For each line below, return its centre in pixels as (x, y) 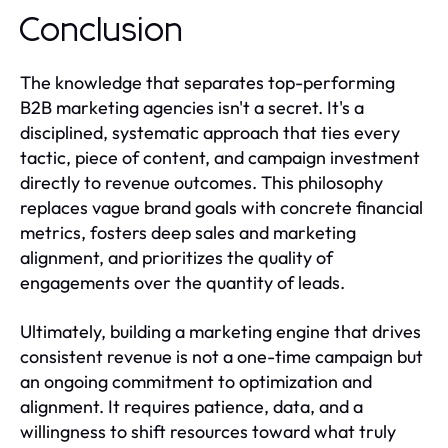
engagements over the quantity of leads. (182, 283)
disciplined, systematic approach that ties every (210, 133)
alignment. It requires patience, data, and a (191, 407)
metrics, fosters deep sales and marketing (188, 233)
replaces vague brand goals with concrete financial (221, 208)
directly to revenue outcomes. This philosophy (201, 183)
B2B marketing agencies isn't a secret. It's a (192, 108)
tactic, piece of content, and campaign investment (220, 158)
